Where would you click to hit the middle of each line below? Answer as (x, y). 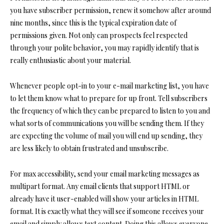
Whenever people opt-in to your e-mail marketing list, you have (109, 85)
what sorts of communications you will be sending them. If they (107, 123)
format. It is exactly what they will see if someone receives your (107, 211)
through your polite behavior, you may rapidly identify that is (104, 47)
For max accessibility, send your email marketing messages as (105, 173)
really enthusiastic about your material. (70, 60)
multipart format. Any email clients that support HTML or (100, 186)
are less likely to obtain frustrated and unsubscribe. (89, 148)
